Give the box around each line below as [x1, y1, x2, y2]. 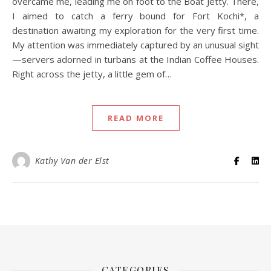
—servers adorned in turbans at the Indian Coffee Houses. [12, 53, 259, 65]
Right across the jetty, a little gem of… [12, 67, 172, 80]
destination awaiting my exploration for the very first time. [12, 24, 259, 36]
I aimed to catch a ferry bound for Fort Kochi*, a [12, 9, 259, 22]
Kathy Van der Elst [34, 154, 109, 166]
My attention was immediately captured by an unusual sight [12, 38, 259, 51]
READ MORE [107, 112, 164, 123]
